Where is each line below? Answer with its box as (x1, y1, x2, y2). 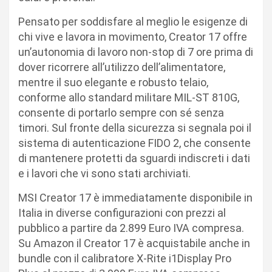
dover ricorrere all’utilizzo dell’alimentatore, (18, 60, 225, 73)
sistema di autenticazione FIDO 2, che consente (18, 136, 251, 149)
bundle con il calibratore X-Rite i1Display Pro (18, 251, 231, 265)
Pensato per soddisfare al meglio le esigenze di (18, 15, 248, 28)
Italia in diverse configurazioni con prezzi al (18, 206, 226, 219)
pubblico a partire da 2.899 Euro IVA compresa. (18, 221, 244, 234)
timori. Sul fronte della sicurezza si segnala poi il (18, 121, 251, 134)
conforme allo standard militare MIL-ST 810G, (18, 90, 239, 104)
